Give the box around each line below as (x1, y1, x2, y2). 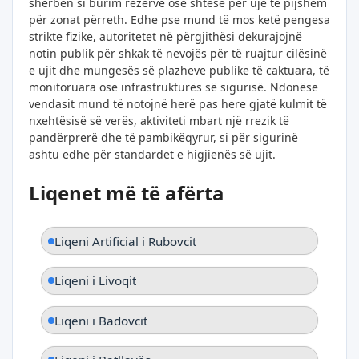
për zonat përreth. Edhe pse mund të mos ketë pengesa (29, 11, 330, 27)
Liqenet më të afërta (29, 179, 224, 206)
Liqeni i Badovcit (54, 312, 147, 329)
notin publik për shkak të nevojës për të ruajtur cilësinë (29, 45, 327, 61)
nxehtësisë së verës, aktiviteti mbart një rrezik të (29, 112, 289, 128)
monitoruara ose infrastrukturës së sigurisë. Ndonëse (29, 79, 318, 95)
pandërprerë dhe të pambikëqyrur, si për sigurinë (29, 129, 298, 145)
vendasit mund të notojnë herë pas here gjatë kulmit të (29, 95, 327, 111)
